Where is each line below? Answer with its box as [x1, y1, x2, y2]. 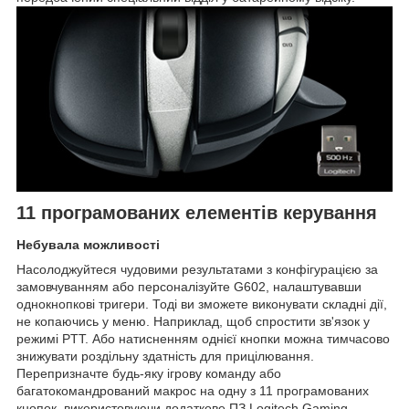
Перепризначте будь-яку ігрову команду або [16, 366, 281, 382]
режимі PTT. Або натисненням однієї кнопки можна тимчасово [16, 331, 390, 347]
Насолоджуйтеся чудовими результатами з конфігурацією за [16, 262, 378, 278]
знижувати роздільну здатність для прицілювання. [16, 349, 314, 364]
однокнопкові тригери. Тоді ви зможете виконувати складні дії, [16, 297, 387, 312]
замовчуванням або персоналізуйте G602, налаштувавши [16, 279, 362, 295]
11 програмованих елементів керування [16, 202, 377, 223]
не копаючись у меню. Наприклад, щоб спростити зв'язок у [16, 314, 370, 330]
